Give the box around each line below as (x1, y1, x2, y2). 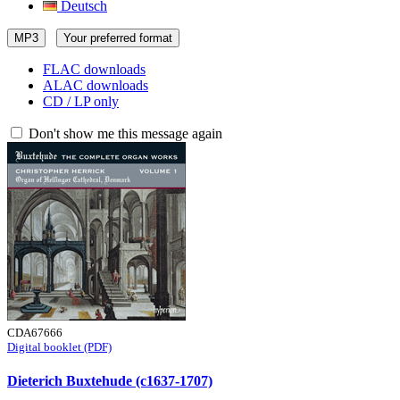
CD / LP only (43, 94, 119, 109)
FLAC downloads (43, 62, 146, 77)
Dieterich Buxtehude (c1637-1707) (7, 373, 212, 389)
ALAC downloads (43, 78, 148, 93)
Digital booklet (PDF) (7, 340, 112, 354)
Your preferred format (63, 31, 172, 45)
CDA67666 (7, 326, 62, 339)
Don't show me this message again (25, 126, 222, 141)
